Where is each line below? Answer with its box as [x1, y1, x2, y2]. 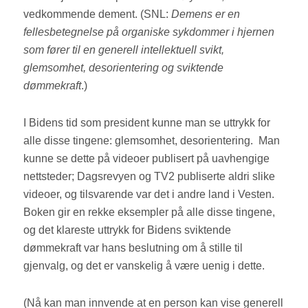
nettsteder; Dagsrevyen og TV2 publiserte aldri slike [23, 170, 276, 183]
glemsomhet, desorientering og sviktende [23, 62, 224, 74]
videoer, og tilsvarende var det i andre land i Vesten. [23, 188, 275, 201]
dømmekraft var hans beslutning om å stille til [23, 242, 243, 254]
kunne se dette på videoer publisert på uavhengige [23, 153, 270, 165]
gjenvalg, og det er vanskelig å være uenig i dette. [23, 260, 271, 272]
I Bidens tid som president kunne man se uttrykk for [23, 117, 271, 129]
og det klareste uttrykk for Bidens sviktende [23, 224, 232, 236]
